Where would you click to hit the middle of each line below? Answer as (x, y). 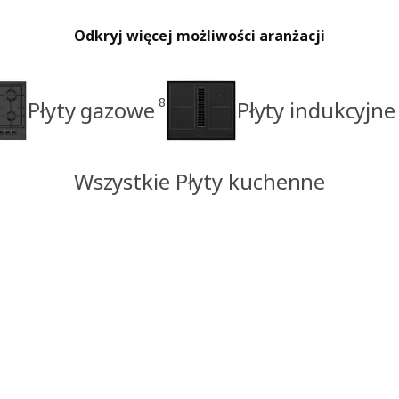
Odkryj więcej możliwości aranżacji (199, 35)
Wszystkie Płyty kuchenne (199, 181)
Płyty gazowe (91, 110)
